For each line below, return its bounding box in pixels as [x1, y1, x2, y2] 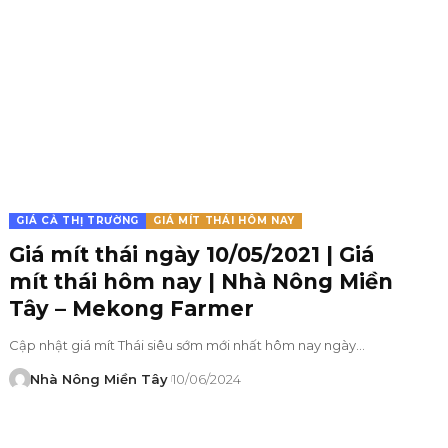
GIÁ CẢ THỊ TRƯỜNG [16, 213, 140, 227]
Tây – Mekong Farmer [9, 295, 255, 321]
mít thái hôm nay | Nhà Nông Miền [9, 268, 394, 294]
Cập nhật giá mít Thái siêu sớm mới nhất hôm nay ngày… [9, 336, 366, 353]
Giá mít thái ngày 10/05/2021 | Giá [9, 241, 375, 267]
